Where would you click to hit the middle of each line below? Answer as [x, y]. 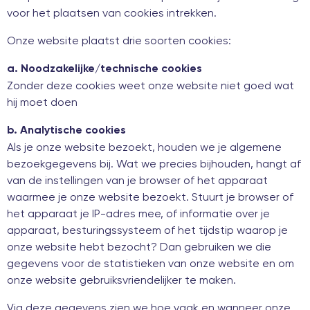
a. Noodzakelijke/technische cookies [104, 69]
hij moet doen [42, 102]
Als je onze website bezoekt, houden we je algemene [144, 147]
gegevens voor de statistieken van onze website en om [151, 263]
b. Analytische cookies [66, 130]
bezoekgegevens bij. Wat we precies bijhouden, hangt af [154, 163]
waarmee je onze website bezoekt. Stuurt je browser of [150, 197]
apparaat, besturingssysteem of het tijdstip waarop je [147, 230]
